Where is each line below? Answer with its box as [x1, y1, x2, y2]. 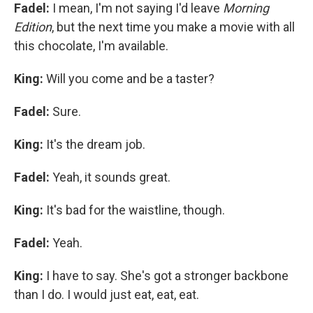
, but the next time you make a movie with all [52, 19, 295, 34]
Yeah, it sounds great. [50, 169, 170, 184]
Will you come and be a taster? [46, 71, 214, 86]
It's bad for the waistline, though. [43, 202, 225, 217]
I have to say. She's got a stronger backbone [46, 268, 289, 283]
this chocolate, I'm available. [14, 38, 168, 53]
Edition [14, 19, 52, 34]
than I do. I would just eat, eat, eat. [14, 286, 199, 302]
